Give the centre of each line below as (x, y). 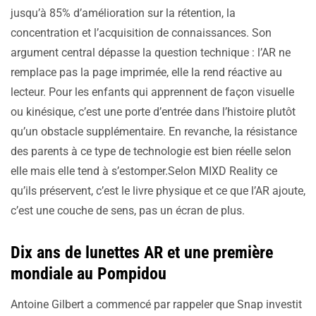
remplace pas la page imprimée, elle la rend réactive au (146, 72)
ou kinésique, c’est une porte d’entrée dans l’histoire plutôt (153, 111)
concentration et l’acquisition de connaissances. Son (141, 32)
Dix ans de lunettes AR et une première (142, 252)
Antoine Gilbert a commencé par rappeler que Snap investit (156, 304)
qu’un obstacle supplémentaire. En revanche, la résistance (154, 131)
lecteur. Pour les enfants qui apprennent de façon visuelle (152, 92)
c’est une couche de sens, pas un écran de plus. (128, 210)
